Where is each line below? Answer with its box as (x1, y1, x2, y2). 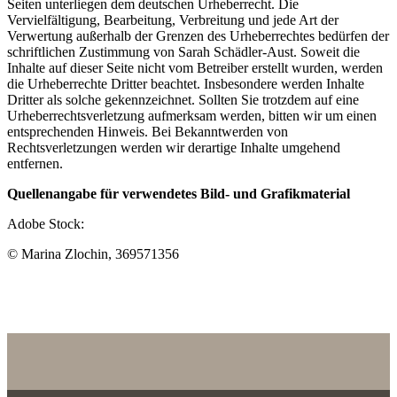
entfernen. (7, 155, 63, 171)
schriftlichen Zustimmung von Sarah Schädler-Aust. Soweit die (7, 43, 360, 59)
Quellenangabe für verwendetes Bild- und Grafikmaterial (7, 185, 350, 201)
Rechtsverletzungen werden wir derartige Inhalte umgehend (7, 139, 340, 155)
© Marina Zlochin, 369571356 (7, 245, 179, 261)
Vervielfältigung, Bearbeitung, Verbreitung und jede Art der (7, 12, 339, 27)
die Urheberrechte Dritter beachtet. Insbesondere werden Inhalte (7, 75, 364, 91)
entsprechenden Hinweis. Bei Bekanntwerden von (7, 123, 288, 139)
